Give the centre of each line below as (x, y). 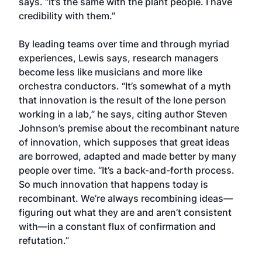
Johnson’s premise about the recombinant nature (129, 128)
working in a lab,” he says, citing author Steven (123, 114)
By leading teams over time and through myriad (124, 44)
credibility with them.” (67, 16)
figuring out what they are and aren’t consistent (125, 212)
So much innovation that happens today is (113, 184)
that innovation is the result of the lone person (123, 100)
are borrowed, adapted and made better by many (127, 156)
